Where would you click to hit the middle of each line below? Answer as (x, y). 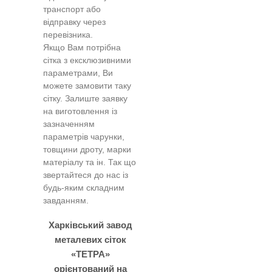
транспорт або (72, 10)
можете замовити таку (87, 86)
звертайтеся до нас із (86, 175)
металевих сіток (90, 239)
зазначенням (69, 124)
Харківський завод (90, 225)
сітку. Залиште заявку (86, 99)
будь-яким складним (84, 188)
